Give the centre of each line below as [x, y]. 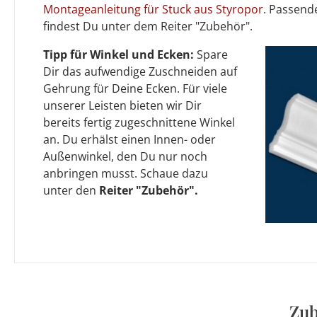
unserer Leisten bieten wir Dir [122, 106]
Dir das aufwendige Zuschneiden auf [140, 72]
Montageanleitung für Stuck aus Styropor [153, 10]
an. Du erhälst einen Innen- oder [129, 140]
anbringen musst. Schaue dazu [126, 174]
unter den [71, 191]
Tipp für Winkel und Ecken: [119, 55]
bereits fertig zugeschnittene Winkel [139, 123]
